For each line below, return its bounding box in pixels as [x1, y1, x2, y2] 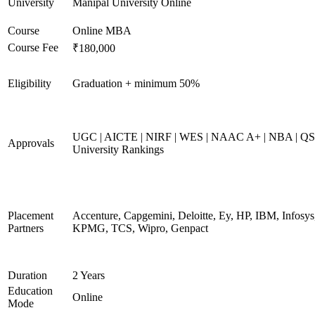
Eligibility [8, 77, 51, 89]
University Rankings [72, 143, 164, 155]
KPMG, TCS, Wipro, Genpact [72, 222, 208, 234]
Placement [8, 210, 53, 221]
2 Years [72, 269, 105, 281]
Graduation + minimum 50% [72, 77, 200, 89]
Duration [8, 269, 47, 281]
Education [8, 285, 53, 297]
